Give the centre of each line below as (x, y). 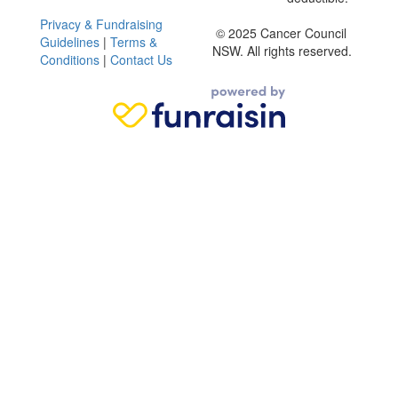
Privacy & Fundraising (101, 24)
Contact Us (141, 59)
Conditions (70, 59)
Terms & (134, 41)
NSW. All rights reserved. (282, 50)
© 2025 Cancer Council (281, 32)
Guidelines (70, 41)
